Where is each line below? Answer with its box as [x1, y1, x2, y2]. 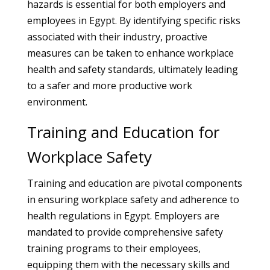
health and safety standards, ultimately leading [27, 63, 238, 76]
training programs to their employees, [27, 242, 201, 255]
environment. [27, 95, 87, 108]
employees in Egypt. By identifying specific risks [27, 14, 240, 27]
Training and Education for [27, 121, 219, 143]
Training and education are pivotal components [27, 177, 242, 190]
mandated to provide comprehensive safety [27, 225, 223, 239]
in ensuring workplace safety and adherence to [27, 193, 239, 206]
